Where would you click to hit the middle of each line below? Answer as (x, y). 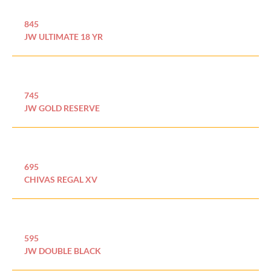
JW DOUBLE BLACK (63, 250)
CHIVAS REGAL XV (61, 179)
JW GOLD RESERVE (62, 108)
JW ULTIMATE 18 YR (64, 36)
